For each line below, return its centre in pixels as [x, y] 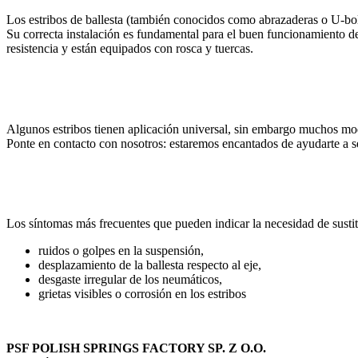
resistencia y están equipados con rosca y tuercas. [130, 49]
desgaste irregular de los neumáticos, [130, 280]
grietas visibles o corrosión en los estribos [142, 294]
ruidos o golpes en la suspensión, [121, 251]
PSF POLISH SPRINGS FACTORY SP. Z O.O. [136, 348]
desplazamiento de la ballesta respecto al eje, [150, 265]
